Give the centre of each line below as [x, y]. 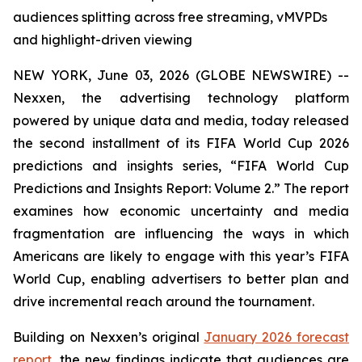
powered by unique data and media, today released [181, 120]
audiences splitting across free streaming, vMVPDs [170, 17]
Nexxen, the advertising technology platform [181, 98]
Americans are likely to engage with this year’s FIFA [181, 256]
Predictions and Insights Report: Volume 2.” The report [181, 188]
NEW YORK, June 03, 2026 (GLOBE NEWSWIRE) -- [181, 75]
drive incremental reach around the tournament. [164, 301]
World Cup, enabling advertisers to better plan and [181, 279]
